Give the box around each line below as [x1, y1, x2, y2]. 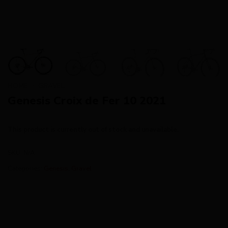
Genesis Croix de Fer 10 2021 [8, 93, 166, 109]
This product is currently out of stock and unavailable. [8, 125, 179, 135]
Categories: [8, 164, 44, 174]
